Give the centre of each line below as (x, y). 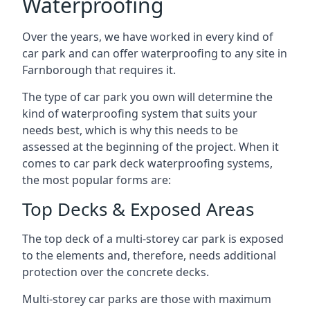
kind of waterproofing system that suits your (140, 113)
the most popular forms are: (97, 180)
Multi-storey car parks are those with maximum (147, 299)
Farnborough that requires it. (99, 70)
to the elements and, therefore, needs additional (149, 255)
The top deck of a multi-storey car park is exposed (153, 239)
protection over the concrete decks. (116, 272)
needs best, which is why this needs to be (130, 130)
